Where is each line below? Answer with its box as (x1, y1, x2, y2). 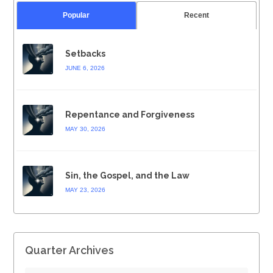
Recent (184, 10, 210, 19)
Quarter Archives (25, 243, 115, 257)
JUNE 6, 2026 (65, 64, 105, 71)
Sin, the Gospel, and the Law (65, 170, 190, 180)
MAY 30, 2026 (65, 125, 105, 132)
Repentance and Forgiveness (65, 109, 194, 119)
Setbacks (65, 48, 105, 58)
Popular (63, 10, 90, 19)
